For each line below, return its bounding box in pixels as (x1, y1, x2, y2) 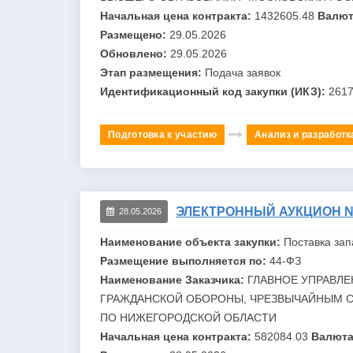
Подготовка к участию (108, 128, 217, 140)
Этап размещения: (100, 65, 205, 79)
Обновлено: (100, 46, 170, 60)
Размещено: (100, 28, 169, 41)
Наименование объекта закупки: (100, 235, 284, 248)
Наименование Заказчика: (100, 273, 247, 286)
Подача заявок (205, 65, 281, 79)
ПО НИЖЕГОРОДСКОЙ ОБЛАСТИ (100, 310, 277, 324)
